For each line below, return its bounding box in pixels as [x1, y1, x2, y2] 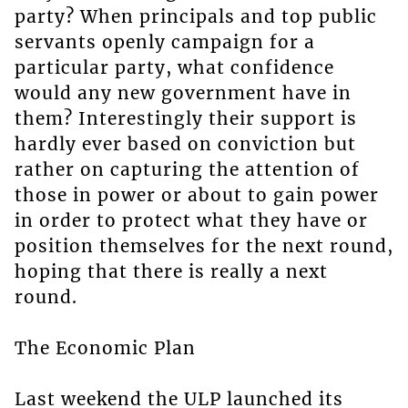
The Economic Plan [14, 337, 196, 360]
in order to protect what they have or [14, 209, 368, 232]
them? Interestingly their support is [14, 107, 357, 130]
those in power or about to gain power [14, 184, 379, 207]
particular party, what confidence [14, 56, 334, 79]
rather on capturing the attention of [14, 158, 360, 181]
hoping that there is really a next [14, 260, 328, 283]
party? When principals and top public [14, 5, 377, 28]
